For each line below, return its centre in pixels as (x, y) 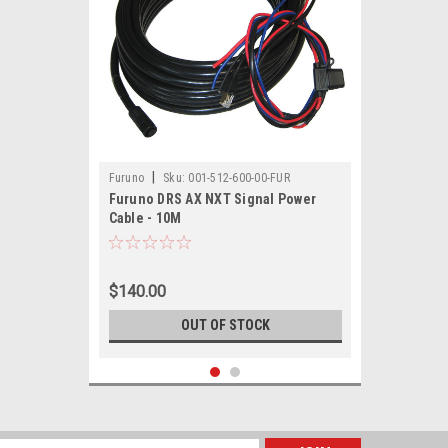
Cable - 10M (145, 218)
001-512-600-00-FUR (239, 178)
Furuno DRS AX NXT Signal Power (212, 199)
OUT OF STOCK (225, 325)
